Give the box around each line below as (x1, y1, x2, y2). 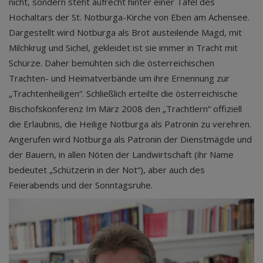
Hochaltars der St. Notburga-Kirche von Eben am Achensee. (9, 11, 249, 23)
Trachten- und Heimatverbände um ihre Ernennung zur (9, 72, 230, 84)
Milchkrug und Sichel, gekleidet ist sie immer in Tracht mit (9, 42, 238, 53)
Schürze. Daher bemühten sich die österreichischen (9, 57, 214, 69)
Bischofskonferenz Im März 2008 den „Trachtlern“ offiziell (9, 103, 242, 114)
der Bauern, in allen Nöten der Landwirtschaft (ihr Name (9, 149, 234, 160)
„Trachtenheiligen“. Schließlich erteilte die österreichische (9, 87, 238, 99)
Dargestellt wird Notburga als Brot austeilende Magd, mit (9, 26, 242, 38)
